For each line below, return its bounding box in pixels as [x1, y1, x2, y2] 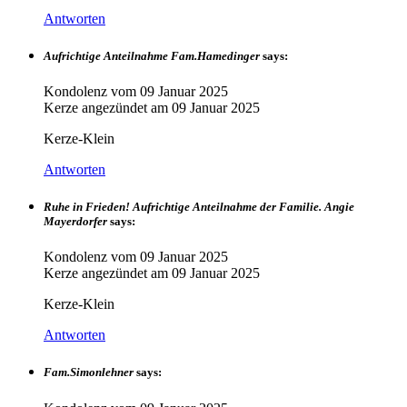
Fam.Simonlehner [44, 365, 134, 380]
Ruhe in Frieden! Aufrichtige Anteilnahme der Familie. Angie [44, 200, 354, 214]
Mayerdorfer [44, 214, 107, 229]
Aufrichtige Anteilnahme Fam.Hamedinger [44, 48, 260, 63]
